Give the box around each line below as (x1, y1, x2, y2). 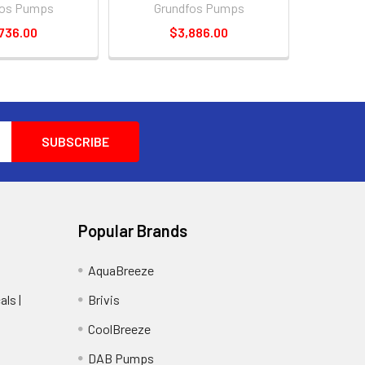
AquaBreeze (87, 262, 154, 278)
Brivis (87, 292, 120, 307)
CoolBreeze (87, 321, 151, 336)
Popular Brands (77, 221, 187, 240)
